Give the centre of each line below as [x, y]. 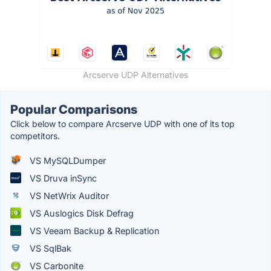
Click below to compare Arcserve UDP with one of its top [122, 123]
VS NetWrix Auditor [68, 195]
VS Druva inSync [62, 178]
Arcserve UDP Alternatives [135, 74]
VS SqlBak [49, 248]
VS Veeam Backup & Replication [93, 230]
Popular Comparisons [74, 109]
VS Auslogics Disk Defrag [80, 213]
